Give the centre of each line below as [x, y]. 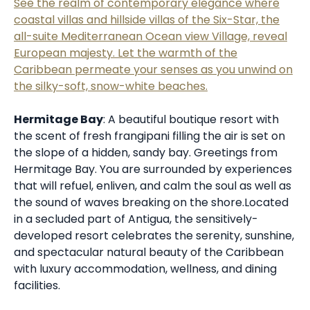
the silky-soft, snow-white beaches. [111, 86]
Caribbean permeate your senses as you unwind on [153, 70]
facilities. [37, 286]
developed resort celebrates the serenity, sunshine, [154, 236]
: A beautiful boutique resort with [191, 120]
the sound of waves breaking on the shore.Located [151, 203]
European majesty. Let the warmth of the [126, 53]
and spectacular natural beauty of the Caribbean [149, 253]
